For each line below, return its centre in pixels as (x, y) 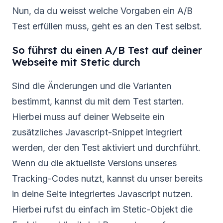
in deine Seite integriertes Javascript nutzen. (103, 194)
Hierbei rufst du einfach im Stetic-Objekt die (102, 209)
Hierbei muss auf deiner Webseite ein (88, 116)
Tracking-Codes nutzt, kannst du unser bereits (107, 178)
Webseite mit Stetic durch (76, 62)
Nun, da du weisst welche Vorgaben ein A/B (102, 10)
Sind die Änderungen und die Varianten (92, 86)
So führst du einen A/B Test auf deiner (107, 50)
